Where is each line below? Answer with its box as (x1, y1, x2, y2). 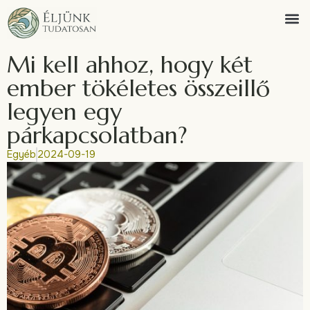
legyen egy (7, 97, 122, 127)
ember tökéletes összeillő (7, 73, 270, 104)
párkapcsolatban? (7, 120, 188, 151)
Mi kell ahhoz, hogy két (7, 50, 253, 80)
